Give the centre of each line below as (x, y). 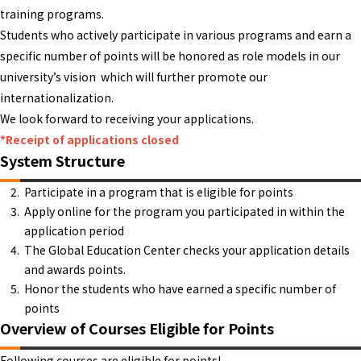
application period (74, 230)
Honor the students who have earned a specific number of (180, 288)
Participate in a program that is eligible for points (164, 192)
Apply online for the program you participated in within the (185, 211)
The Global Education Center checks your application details (187, 250)
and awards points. (75, 269)
